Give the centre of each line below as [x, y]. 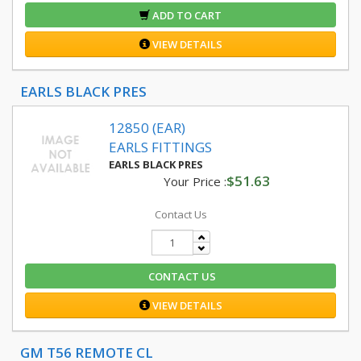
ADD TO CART [186, 15]
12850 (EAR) [147, 128]
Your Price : [195, 181]
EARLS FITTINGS [160, 147]
